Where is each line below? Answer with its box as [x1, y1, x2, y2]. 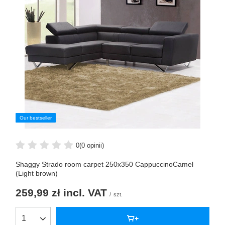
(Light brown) [16, 169, 58, 178]
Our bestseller [20, 115, 52, 121]
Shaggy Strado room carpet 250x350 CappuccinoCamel [16, 160, 193, 169]
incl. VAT [60, 187, 107, 199]
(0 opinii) [79, 141, 104, 149]
